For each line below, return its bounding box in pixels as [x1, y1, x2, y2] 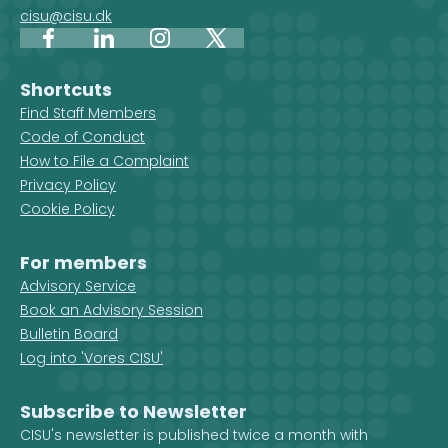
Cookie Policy [20, 199, 115, 219]
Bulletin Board [20, 324, 118, 344]
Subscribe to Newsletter [20, 399, 247, 424]
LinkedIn [102, 38, 159, 59]
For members [20, 250, 147, 275]
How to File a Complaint [20, 151, 189, 171]
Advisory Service [20, 276, 136, 296]
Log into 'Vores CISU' [20, 348, 163, 368]
